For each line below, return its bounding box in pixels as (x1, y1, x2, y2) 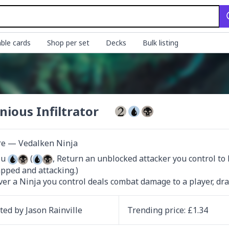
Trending (127, 204, 165, 216)
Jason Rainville (26, 204, 82, 216)
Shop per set (47, 38, 89, 48)
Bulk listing (143, 38, 178, 48)
